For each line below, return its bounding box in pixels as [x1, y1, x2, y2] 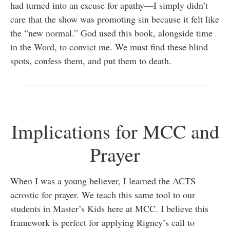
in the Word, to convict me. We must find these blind [10, 41, 208, 53]
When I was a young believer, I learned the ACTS [10, 174, 196, 187]
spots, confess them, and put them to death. [10, 54, 171, 67]
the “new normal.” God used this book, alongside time [10, 27, 213, 40]
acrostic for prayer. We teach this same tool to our [10, 188, 195, 201]
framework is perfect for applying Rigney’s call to [10, 216, 195, 228]
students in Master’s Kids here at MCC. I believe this [10, 202, 208, 215]
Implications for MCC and [11, 118, 219, 144]
